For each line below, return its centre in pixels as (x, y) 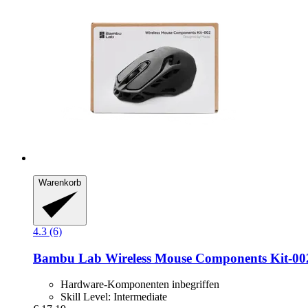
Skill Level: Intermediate (114, 297)
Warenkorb (60, 183)
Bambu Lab (67, 258)
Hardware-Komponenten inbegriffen (140, 285)
